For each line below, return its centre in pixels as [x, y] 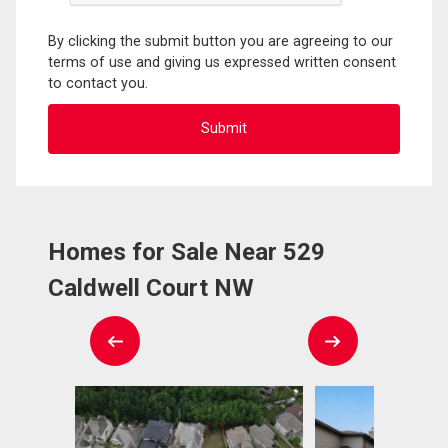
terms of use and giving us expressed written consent [222, 62]
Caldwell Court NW [151, 287]
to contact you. [98, 83]
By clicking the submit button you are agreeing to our [220, 41]
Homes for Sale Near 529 [186, 251]
